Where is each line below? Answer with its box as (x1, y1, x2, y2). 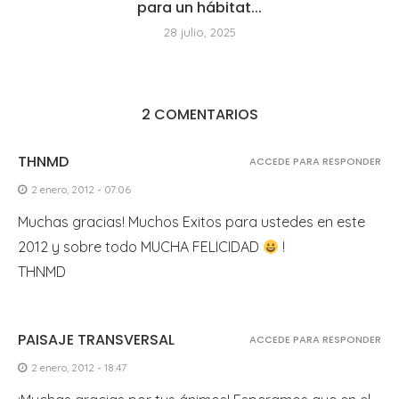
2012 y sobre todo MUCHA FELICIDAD (18, 237, 263, 256)
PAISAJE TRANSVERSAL (18, 329, 175, 350)
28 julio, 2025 (163, 24, 236, 39)
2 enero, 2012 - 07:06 (31, 182, 131, 196)
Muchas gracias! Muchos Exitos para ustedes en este (18, 212, 365, 231)
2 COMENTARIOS (141, 103, 258, 125)
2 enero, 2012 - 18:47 (31, 360, 126, 374)
